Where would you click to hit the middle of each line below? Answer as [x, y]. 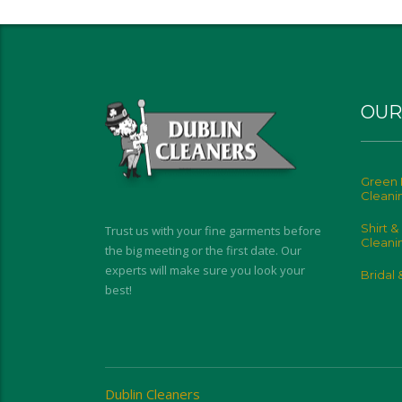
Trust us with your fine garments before [213, 231]
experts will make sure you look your [205, 270]
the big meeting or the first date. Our [203, 250]
